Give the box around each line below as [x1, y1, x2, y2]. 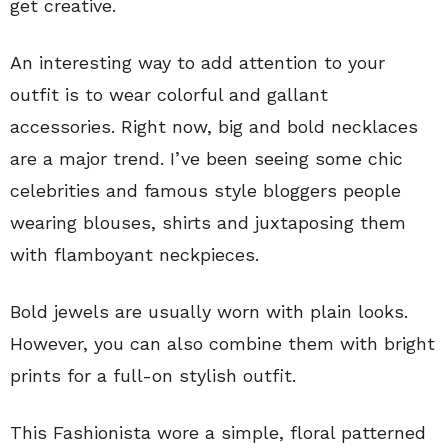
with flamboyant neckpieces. [10, 244, 259, 266]
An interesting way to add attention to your [10, 52, 385, 74]
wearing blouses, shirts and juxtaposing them [10, 212, 406, 234]
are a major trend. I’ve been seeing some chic [10, 148, 403, 170]
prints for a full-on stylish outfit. [10, 365, 296, 387]
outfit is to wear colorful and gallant [10, 84, 328, 106]
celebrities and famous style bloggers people [10, 180, 401, 202]
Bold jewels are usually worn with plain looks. [10, 301, 408, 323]
